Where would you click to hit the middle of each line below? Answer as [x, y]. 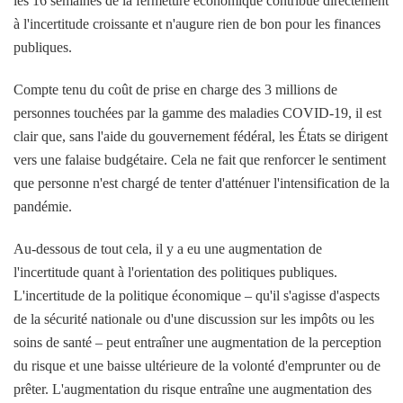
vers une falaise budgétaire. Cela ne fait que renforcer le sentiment [200, 159]
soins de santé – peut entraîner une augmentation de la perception [197, 342]
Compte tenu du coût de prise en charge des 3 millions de [175, 89]
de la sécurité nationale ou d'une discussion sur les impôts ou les [194, 318]
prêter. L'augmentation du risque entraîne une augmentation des [193, 389]
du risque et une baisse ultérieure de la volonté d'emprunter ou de [197, 365]
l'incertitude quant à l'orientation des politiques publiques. [175, 272]
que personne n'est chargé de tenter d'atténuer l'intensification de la [201, 183]
